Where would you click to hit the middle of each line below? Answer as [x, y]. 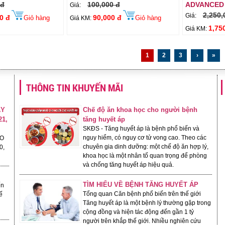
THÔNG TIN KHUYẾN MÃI [74, 87]
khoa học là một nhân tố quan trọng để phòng [145, 156]
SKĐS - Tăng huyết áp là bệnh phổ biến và [141, 129]
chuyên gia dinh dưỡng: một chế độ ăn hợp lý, [146, 147]
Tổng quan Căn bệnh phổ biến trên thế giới [142, 194]
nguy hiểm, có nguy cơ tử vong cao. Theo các [145, 138]
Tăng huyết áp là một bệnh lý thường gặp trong [147, 203]
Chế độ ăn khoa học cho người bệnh [140, 110]
